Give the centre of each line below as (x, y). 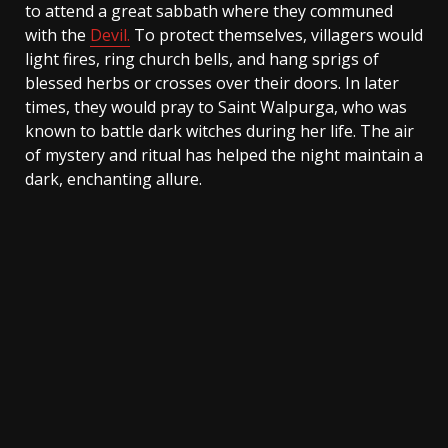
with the (57, 35)
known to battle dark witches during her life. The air (219, 131)
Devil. (110, 35)
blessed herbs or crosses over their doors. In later (212, 83)
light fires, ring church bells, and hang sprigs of (202, 59)
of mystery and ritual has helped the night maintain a (224, 155)
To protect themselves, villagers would (276, 35)
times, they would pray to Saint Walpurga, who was (216, 107)
